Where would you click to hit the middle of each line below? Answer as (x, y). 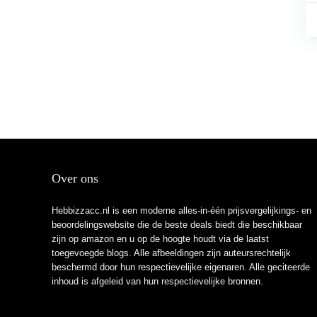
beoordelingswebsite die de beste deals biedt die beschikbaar (177, 225)
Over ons (75, 178)
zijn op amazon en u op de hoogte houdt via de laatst (160, 239)
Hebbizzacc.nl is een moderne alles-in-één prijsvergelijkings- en (181, 211)
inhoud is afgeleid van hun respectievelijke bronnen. (157, 281)
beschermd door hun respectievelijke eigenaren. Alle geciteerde (180, 267)
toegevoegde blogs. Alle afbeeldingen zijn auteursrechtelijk (171, 253)
